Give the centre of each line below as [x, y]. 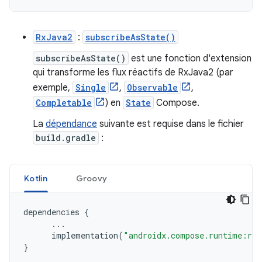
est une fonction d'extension [190, 58]
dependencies [51, 212]
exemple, [53, 88]
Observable [152, 87]
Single [91, 87]
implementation [85, 235]
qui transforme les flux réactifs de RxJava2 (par [133, 73]
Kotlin [36, 178]
